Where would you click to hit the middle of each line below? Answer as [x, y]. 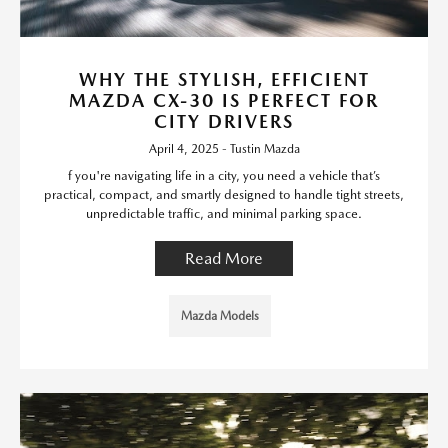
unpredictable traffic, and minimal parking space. [224, 213]
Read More [224, 258]
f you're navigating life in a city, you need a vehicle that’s [224, 175]
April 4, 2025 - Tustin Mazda [224, 148]
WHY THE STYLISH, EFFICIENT [224, 79]
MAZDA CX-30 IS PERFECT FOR [224, 100]
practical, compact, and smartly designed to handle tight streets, [224, 194]
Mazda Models [220, 315]
